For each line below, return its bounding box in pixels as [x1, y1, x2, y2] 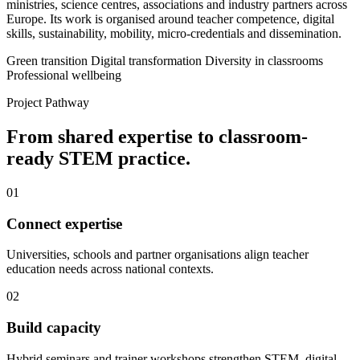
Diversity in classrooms [205, 54, 323, 68]
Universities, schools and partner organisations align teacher [6, 247, 309, 262]
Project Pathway [6, 96, 89, 110]
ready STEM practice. [6, 148, 190, 170]
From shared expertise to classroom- [6, 126, 308, 148]
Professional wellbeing [6, 68, 121, 83]
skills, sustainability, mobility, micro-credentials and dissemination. [6, 27, 342, 41]
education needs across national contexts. [6, 262, 214, 276]
